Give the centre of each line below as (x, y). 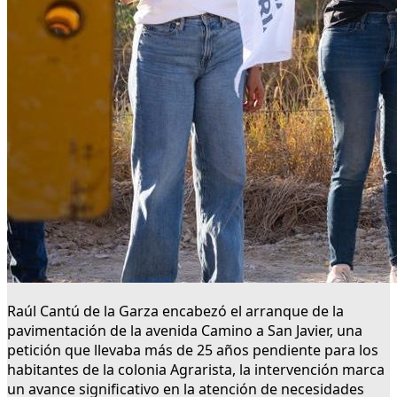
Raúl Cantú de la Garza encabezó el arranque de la (175, 311)
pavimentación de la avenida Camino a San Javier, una (185, 331)
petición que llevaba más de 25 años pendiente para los (193, 350)
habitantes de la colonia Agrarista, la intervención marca (196, 370)
